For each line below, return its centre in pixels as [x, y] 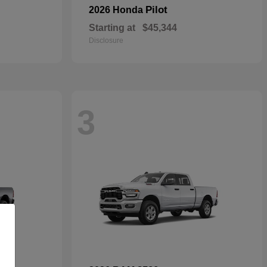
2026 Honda [117, 10]
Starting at [112, 28]
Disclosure [106, 41]
